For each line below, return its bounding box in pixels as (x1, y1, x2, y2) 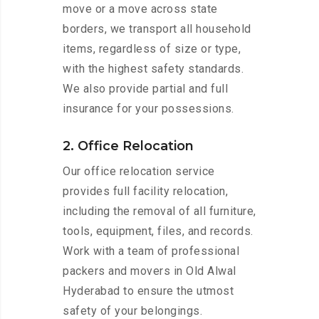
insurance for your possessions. (63, 102, 234, 116)
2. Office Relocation (63, 138, 194, 155)
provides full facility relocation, (63, 184, 228, 199)
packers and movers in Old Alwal (63, 264, 236, 278)
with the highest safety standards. (63, 62, 244, 76)
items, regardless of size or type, (63, 42, 241, 56)
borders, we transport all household (63, 22, 251, 36)
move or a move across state (63, 2, 218, 16)
